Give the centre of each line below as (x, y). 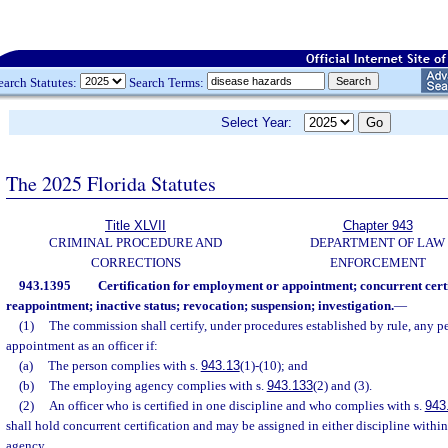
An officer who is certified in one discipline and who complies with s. (236, 405)
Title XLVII (135, 225)
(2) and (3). (342, 385)
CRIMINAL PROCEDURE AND (135, 242)
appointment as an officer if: (82, 345)
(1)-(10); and (273, 365)
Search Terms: (166, 82)
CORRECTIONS (135, 262)
